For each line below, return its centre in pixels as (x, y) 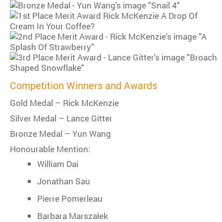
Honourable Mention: (50, 149)
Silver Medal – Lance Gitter (61, 118)
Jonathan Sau (64, 181)
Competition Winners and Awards (83, 85)
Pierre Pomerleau (70, 199)
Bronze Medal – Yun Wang (60, 134)
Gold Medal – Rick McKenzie (64, 103)
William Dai (58, 164)
